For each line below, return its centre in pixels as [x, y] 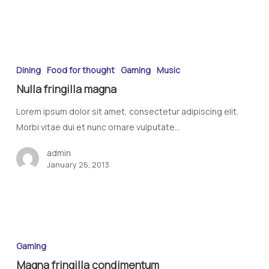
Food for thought [80, 70]
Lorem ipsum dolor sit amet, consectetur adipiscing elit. [127, 112]
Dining [28, 70]
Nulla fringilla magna [66, 89]
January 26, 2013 [78, 165]
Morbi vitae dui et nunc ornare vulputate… [98, 127]
